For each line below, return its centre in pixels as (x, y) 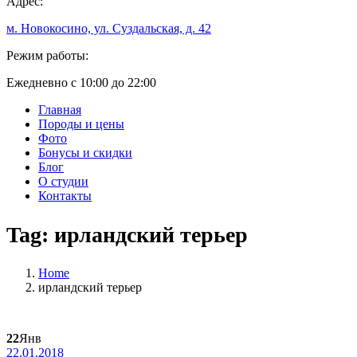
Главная (60, 110)
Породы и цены (81, 124)
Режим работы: (47, 56)
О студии (63, 182)
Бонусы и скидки (85, 153)
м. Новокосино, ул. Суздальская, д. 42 (109, 29)
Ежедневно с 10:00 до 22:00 (81, 83)
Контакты (65, 196)
